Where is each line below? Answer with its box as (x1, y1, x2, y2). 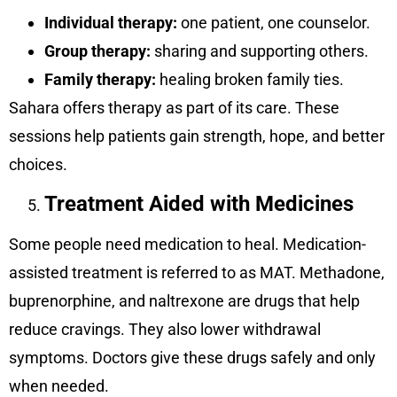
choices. (9, 154, 67, 174)
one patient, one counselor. (177, 12, 370, 32)
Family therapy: (44, 69, 156, 89)
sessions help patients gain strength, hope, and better (9, 126, 385, 145)
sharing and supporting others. (151, 41, 369, 60)
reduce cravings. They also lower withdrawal (9, 320, 321, 339)
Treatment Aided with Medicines (44, 191, 354, 217)
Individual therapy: (44, 12, 177, 32)
